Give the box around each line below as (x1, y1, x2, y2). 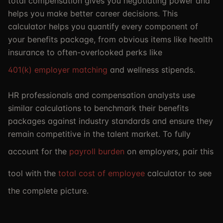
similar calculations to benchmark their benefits (8, 103, 189, 113)
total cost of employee (58, 168, 145, 178)
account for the (8, 146, 67, 156)
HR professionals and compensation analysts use (8, 90, 195, 100)
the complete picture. (8, 186, 89, 196)
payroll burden (69, 146, 124, 156)
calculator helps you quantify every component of (8, 21, 198, 31)
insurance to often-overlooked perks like (8, 47, 162, 57)
